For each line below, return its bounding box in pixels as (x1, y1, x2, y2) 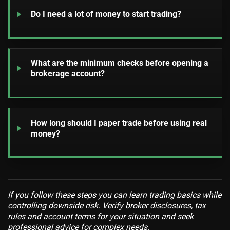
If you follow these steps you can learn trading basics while (8, 190, 221, 200)
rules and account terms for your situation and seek (8, 212, 194, 222)
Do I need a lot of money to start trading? (30, 9, 181, 20)
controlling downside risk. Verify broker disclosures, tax (8, 201, 206, 211)
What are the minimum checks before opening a (30, 58, 208, 68)
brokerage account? (30, 69, 105, 79)
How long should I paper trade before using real (30, 118, 207, 128)
